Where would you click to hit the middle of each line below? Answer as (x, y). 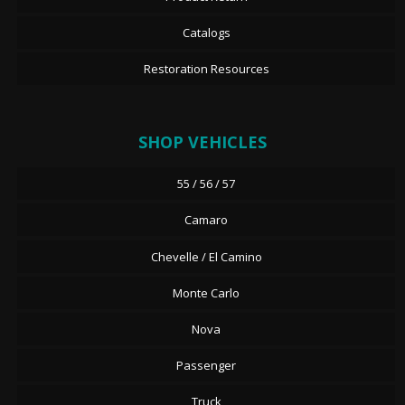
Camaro (207, 220)
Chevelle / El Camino (206, 256)
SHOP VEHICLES (202, 142)
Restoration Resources (206, 69)
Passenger (207, 366)
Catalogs (206, 33)
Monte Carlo (207, 292)
